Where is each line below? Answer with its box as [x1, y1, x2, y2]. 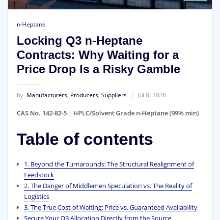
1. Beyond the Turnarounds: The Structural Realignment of [24, 160, 194, 169]
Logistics [24, 192, 49, 201]
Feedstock [24, 170, 54, 180]
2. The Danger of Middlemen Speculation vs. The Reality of [24, 181, 192, 191]
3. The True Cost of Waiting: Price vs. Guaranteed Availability [24, 203, 197, 212]
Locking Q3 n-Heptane [16, 33, 142, 47]
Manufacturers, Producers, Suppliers [26, 91, 127, 100]
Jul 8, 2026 [137, 91, 166, 100]
